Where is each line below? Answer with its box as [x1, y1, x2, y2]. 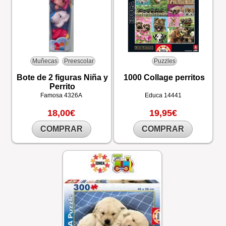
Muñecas [32, 57, 58, 65]
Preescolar [64, 57, 94, 65]
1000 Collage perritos [123, 73, 205, 82]
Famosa [40, 92, 65, 99]
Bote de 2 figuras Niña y [17, 73, 108, 82]
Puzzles [153, 57, 176, 65]
